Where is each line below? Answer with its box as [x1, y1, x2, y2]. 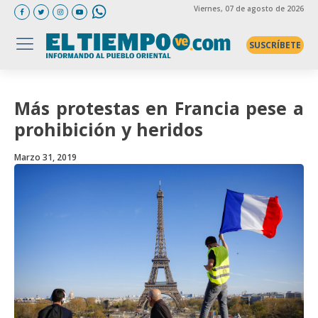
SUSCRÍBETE [248, 38, 301, 51]
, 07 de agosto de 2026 [220, 3, 304, 13]
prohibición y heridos [14, 117, 203, 141]
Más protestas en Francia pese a [14, 96, 304, 120]
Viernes [193, 3, 221, 13]
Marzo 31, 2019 [14, 151, 77, 163]
